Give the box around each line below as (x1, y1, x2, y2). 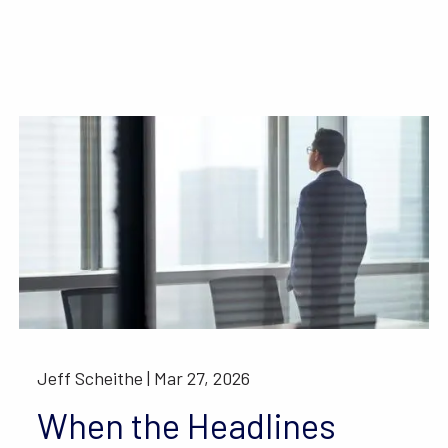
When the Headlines (37, 403, 337, 446)
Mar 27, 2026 (154, 366, 251, 389)
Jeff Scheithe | (37, 366, 155, 389)
